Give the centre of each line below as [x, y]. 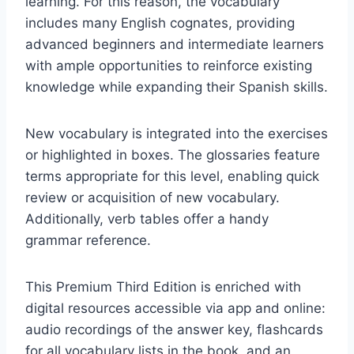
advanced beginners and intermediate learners [175, 44]
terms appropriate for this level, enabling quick [172, 176]
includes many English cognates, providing [160, 23]
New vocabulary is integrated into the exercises [177, 133]
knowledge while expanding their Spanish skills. [177, 87]
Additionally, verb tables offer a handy [147, 218]
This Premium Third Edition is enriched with [163, 286]
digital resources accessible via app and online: [175, 308]
